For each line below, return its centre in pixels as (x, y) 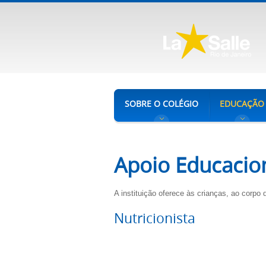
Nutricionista (155, 218)
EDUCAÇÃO (242, 104)
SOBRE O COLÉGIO (161, 104)
